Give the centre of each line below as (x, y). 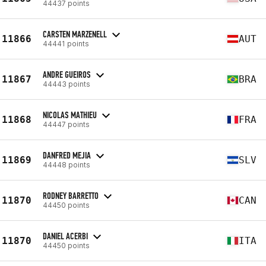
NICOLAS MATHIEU (70, 115)
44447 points (66, 124)
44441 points (66, 43)
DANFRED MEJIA (67, 155)
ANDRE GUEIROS (67, 74)
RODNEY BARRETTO (71, 195)
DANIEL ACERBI (65, 236)
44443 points (66, 84)
